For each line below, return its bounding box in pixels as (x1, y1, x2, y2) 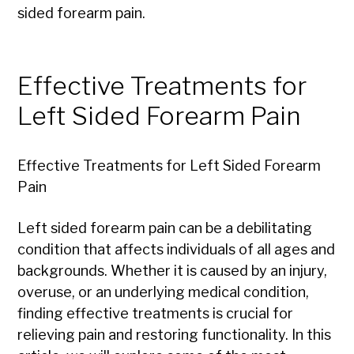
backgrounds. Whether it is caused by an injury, (17, 262, 328, 280)
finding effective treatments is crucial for (17, 305, 294, 322)
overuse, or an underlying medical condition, (17, 284, 310, 301)
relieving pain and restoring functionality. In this (17, 326, 332, 344)
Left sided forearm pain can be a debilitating (17, 220, 313, 237)
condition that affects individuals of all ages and (17, 241, 336, 258)
